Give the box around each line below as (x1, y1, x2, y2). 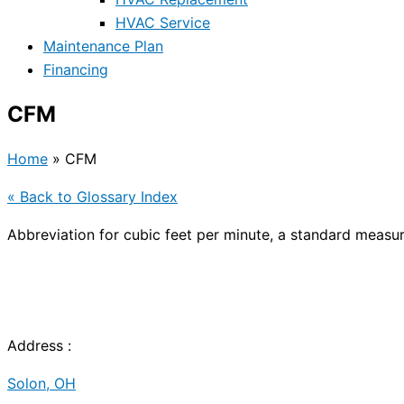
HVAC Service (115, 14, 210, 32)
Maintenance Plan (43, 37, 163, 56)
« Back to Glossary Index (7, 188, 178, 207)
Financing (43, 60, 108, 79)
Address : (7, 336, 71, 355)
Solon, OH (7, 374, 76, 393)
